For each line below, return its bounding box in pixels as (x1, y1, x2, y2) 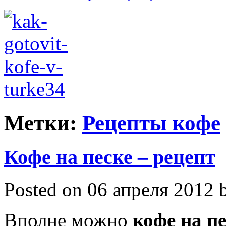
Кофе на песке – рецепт (4, 145, 215, 168)
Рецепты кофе (82, 110, 220, 135)
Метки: (4, 110, 82, 135)
